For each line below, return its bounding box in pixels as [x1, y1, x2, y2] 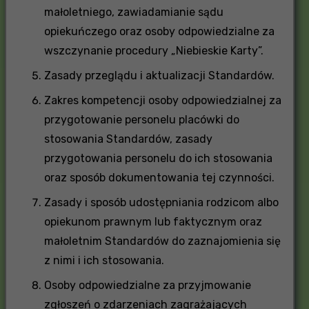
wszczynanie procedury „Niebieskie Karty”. [43, 43, 263, 57]
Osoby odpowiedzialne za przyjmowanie [43, 278, 251, 292]
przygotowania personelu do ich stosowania [43, 151, 272, 165]
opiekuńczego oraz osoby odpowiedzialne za [43, 24, 275, 38]
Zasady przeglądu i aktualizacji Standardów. [43, 68, 275, 82]
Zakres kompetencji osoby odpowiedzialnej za [43, 93, 281, 107]
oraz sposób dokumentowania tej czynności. [43, 170, 275, 184]
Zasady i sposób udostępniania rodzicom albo [43, 195, 279, 209]
